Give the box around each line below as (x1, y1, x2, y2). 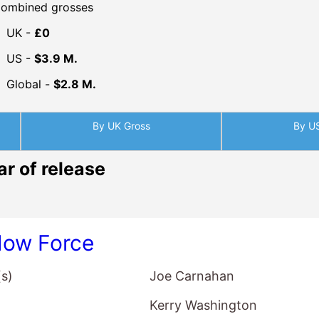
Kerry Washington (150, 298, 258, 313)
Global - (6, 77, 53, 91)
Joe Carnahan (150, 268, 235, 283)
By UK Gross (92, 120, 150, 132)
